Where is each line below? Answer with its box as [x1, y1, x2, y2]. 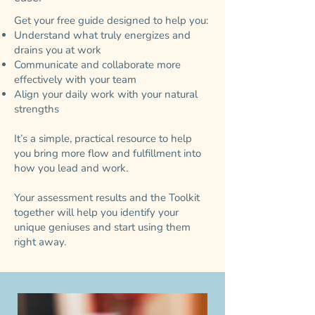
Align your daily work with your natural [14, 86, 198, 101]
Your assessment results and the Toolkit [14, 190, 200, 205]
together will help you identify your [14, 205, 179, 219]
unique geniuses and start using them [14, 219, 191, 234]
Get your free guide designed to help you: [14, 13, 208, 27]
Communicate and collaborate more [14, 57, 181, 72]
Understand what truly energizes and [14, 27, 191, 42]
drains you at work [14, 42, 101, 57]
